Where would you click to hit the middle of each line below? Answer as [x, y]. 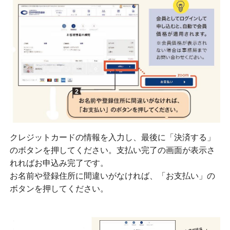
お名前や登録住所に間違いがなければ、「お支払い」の [112, 176]
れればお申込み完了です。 [59, 163]
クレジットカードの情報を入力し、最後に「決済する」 [112, 138]
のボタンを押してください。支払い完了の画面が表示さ [112, 150]
